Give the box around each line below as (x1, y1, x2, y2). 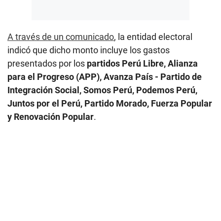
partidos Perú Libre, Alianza (87, 58, 198, 69)
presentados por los (7, 58, 87, 69)
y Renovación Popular (7, 111, 94, 122)
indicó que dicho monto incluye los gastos (7, 44, 170, 55)
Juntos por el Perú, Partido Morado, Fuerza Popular (7, 98, 212, 109)
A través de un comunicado (7, 31, 114, 42)
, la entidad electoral (114, 31, 192, 42)
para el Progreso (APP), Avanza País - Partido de (7, 71, 202, 82)
